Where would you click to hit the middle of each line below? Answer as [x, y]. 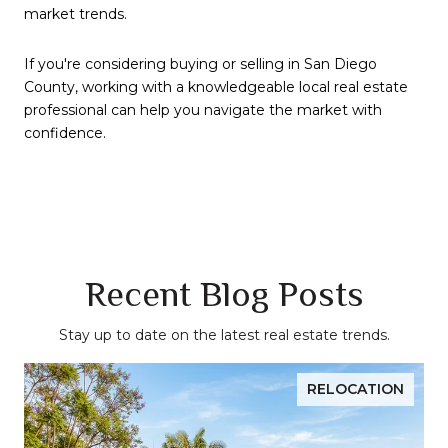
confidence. [65, 133]
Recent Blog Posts [224, 294]
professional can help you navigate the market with [203, 110]
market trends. [75, 14]
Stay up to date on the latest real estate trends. [224, 335]
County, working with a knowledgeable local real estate [216, 87]
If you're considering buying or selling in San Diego [200, 64]
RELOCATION [355, 389]
